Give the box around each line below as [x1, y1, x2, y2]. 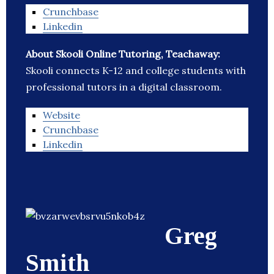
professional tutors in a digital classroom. [26, 81, 222, 94]
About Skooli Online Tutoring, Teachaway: [26, 48, 220, 61]
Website [43, 109, 80, 122]
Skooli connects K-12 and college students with [26, 64, 246, 77]
